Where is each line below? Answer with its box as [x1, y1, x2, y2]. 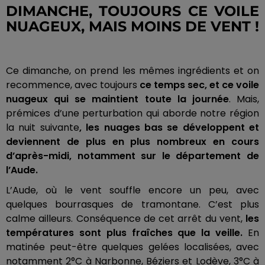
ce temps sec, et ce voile [140, 78, 259, 92]
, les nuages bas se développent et [79, 121, 259, 135]
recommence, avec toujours [6, 78, 140, 92]
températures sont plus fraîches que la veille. [6, 226, 243, 240]
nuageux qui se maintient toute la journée [6, 92, 229, 106]
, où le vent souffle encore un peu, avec [36, 183, 259, 198]
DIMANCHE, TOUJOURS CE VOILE [6, 2, 259, 20]
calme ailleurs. [6, 212, 73, 226]
